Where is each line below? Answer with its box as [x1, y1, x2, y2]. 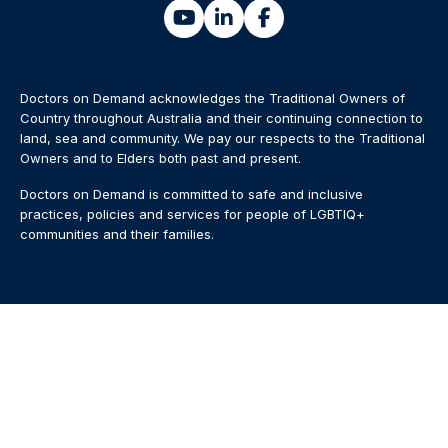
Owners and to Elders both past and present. [20, 149, 301, 166]
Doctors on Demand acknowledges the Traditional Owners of [20, 89, 405, 106]
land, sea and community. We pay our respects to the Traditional [20, 129, 425, 146]
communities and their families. [20, 225, 214, 242]
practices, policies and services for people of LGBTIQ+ [20, 205, 365, 222]
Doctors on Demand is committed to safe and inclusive [20, 185, 363, 202]
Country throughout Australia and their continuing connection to [20, 109, 423, 126]
